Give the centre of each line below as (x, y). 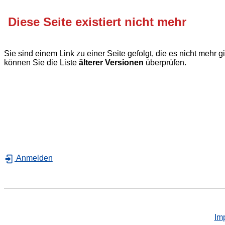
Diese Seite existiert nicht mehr (97, 22)
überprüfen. (165, 62)
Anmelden (33, 158)
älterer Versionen (111, 62)
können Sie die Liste (41, 62)
